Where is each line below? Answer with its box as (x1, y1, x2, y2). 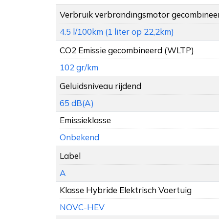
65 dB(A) (60, 98, 94, 109)
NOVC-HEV (60, 202, 105, 213)
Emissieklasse (60, 115, 111, 126)
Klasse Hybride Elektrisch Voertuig (60, 185, 192, 196)
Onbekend (60, 132, 99, 143)
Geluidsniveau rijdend (60, 81, 141, 91)
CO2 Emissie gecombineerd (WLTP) (60, 45, 194, 56)
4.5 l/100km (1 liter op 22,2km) (60, 26, 174, 37)
